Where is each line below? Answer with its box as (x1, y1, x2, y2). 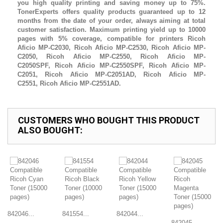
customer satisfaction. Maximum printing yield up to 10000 (17, 26, 206, 33)
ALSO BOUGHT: (18, 125, 83, 135)
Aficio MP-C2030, (17, 44, 74, 51)
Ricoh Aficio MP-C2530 (74, 44, 147, 51)
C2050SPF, (17, 62, 55, 69)
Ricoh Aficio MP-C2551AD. (40, 80, 121, 87)
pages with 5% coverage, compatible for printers (17, 35, 188, 42)
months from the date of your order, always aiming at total (17, 17, 206, 24)
